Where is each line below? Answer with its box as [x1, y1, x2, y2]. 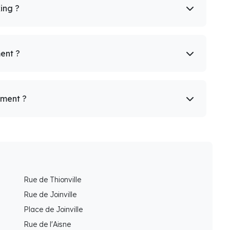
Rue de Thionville [24, 175, 81, 185]
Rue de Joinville [24, 190, 76, 200]
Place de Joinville [24, 205, 83, 215]
